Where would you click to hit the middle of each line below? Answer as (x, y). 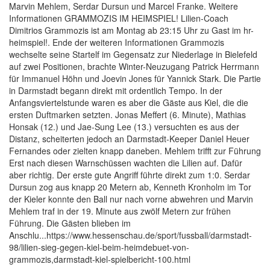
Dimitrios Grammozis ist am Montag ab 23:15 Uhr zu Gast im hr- (131, 30)
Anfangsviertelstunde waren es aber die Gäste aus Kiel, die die (129, 103)
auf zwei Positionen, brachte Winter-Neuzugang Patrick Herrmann (134, 67)
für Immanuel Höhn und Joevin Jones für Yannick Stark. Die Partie (135, 79)
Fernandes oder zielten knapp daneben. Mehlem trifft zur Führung (135, 151)
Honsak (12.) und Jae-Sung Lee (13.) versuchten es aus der (124, 127)
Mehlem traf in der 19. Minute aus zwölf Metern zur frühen (120, 211)
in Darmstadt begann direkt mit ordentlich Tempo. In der (116, 91)
